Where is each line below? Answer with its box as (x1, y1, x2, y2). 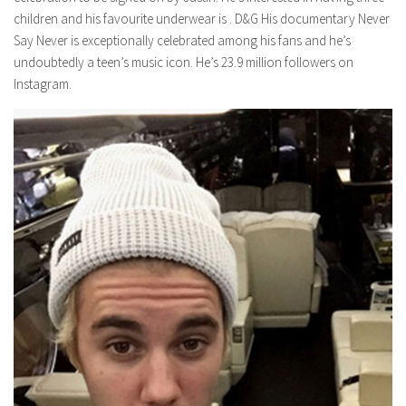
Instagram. (14, 75, 72, 93)
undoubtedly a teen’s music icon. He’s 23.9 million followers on (14, 53, 353, 72)
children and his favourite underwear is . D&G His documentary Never (14, 10, 390, 28)
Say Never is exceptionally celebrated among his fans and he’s (14, 32, 351, 50)
